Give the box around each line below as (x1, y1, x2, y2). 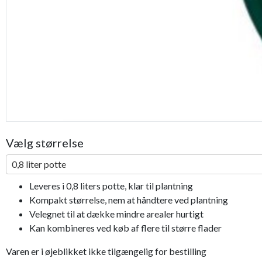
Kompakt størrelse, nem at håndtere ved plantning (29, 194, 228, 206)
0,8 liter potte (12, 158, 66, 170)
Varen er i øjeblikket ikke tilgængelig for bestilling (6, 246, 206, 257)
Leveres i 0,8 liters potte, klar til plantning (29, 180, 193, 192)
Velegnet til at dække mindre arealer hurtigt (29, 208, 204, 220)
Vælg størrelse (6, 136, 84, 150)
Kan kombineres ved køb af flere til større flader (29, 222, 222, 234)
